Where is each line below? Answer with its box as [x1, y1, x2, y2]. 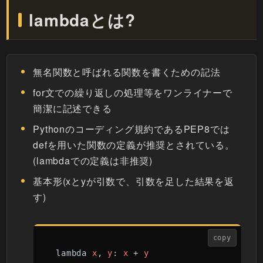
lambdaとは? [29, 8, 136, 32]
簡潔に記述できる [33, 102, 112, 116]
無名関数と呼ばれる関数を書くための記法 [33, 65, 221, 79]
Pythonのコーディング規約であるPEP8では [33, 122, 230, 136]
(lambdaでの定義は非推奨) [33, 154, 153, 168]
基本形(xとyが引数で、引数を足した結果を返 [33, 174, 234, 188]
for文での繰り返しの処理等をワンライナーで [33, 86, 232, 100]
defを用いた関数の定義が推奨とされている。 [33, 138, 235, 152]
